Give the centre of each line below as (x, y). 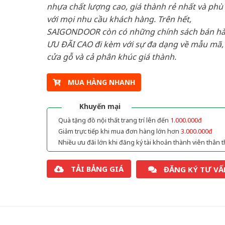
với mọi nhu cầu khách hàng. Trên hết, (119, 19)
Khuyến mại (100, 106)
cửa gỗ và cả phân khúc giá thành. (111, 57)
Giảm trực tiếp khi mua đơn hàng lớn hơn (119, 132)
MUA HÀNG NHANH (101, 82)
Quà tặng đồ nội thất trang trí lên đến (114, 121)
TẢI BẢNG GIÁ (97, 169)
